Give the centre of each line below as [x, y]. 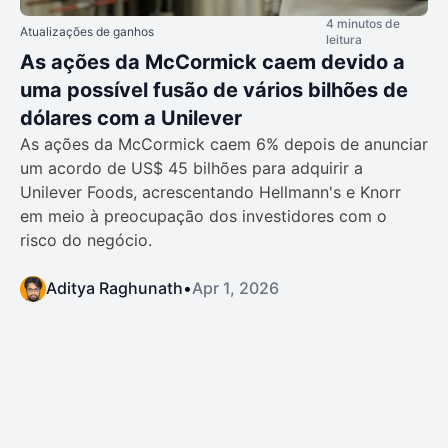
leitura [344, 40]
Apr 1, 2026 [235, 288]
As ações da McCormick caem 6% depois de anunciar [224, 144]
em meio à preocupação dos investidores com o [203, 216]
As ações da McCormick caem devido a [212, 62]
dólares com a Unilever [131, 118]
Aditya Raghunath [114, 288]
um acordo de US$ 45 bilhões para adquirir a [191, 168]
